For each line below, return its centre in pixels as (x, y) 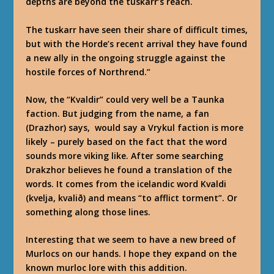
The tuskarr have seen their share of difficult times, (137, 29)
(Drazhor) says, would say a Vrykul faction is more (135, 127)
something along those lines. (88, 212)
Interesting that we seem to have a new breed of (131, 240)
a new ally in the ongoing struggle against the (126, 57)
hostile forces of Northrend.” (88, 72)
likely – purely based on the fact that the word (127, 141)
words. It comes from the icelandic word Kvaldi (126, 183)
